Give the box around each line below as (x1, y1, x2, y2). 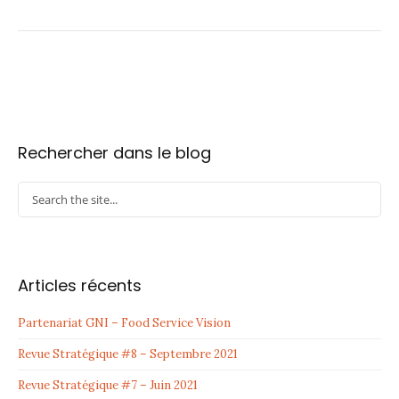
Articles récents (18, 274, 142, 297)
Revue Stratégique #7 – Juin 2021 (18, 378, 198, 394)
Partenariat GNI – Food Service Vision (18, 315, 231, 331)
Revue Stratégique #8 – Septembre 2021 (18, 346, 238, 362)
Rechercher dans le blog (18, 142, 211, 165)
